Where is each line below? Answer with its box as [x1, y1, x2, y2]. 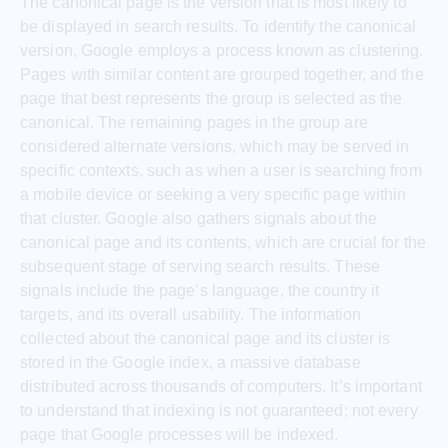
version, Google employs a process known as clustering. [20, 41, 424, 59]
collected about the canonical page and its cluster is [20, 329, 391, 347]
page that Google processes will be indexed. [20, 425, 339, 443]
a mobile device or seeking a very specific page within [20, 185, 407, 203]
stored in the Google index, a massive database [20, 353, 361, 371]
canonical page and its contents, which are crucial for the [20, 233, 426, 251]
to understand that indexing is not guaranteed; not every [20, 401, 418, 419]
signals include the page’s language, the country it [20, 281, 380, 299]
